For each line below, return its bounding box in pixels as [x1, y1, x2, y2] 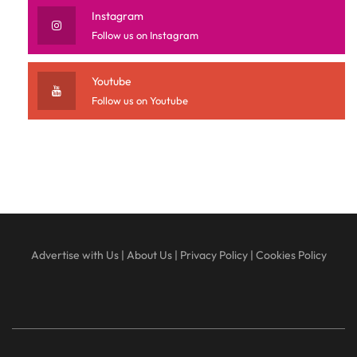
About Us [126, 248, 172, 263]
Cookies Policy [255, 248, 327, 263]
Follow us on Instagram [92, 29, 198, 42]
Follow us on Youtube [92, 94, 188, 108]
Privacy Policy [179, 248, 248, 263]
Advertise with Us [30, 248, 119, 263]
